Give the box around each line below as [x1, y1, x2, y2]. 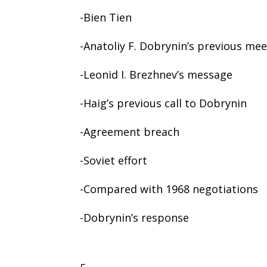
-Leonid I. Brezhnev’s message [80, 67, 233, 82]
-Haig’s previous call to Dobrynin [80, 95, 247, 110]
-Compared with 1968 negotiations [80, 181, 259, 196]
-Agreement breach [80, 124, 180, 139]
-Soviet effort [80, 153, 148, 167]
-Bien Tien [80, 10, 132, 24]
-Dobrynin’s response [80, 210, 190, 225]
